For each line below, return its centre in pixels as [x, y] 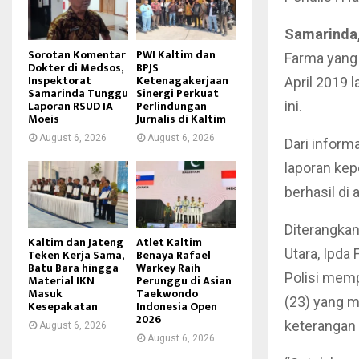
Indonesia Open [177, 306]
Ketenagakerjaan [182, 80]
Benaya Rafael [173, 255]
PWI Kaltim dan [176, 54]
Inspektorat [60, 80]
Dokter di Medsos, [75, 67]
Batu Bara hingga [73, 268]
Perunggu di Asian [184, 280]
